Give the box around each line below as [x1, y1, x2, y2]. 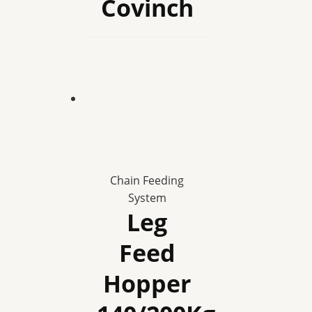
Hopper [103, 267, 192, 300]
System [127, 190, 166, 206]
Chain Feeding [110, 173, 185, 189]
